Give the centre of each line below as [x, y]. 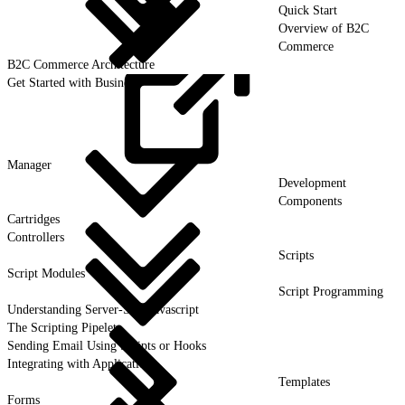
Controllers [36, 237]
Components [310, 201]
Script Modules [46, 273]
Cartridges [33, 219]
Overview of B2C [324, 28]
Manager [29, 165]
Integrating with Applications [82, 363]
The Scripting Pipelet [62, 327]
